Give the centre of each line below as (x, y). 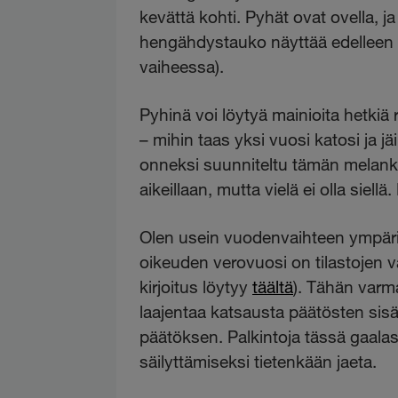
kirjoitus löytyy (196, 287)
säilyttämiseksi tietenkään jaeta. (259, 362)
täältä (273, 287)
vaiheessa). (182, 67)
